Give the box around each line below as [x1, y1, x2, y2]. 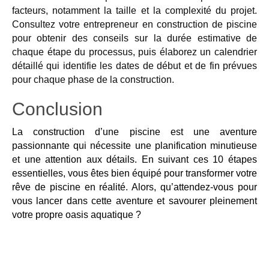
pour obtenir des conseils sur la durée [11, 32, 198, 43]
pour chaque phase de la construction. [11, 74, 174, 85]
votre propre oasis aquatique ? [11, 209, 141, 220]
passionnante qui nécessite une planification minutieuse [11, 140, 258, 151]
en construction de [142, 19, 223, 29]
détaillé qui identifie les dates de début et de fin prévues [11, 60, 258, 71]
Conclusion [11, 98, 107, 119]
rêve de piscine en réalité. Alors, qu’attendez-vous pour [11, 181, 258, 192]
